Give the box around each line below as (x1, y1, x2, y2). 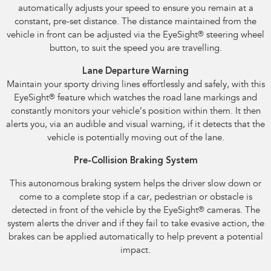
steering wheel (204, 30, 264, 40)
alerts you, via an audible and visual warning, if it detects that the (6, 120, 265, 129)
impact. (120, 246, 151, 255)
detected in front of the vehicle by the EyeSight (11, 206, 198, 215)
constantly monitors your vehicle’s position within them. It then (10, 106, 261, 116)
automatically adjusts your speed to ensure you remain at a (18, 4, 253, 13)
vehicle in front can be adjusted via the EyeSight (7, 30, 198, 40)
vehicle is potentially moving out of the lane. (47, 133, 224, 143)
